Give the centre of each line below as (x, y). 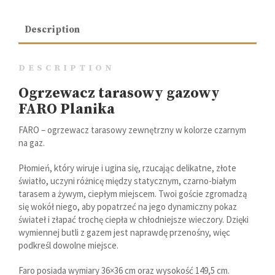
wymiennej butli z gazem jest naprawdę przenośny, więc (124, 232)
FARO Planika (67, 109)
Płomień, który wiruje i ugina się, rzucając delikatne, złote (127, 168)
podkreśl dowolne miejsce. (68, 245)
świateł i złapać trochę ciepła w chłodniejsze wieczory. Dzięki (134, 219)
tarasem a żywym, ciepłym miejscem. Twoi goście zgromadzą (133, 193)
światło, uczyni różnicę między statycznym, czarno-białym (127, 180)
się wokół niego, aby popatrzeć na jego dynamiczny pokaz (128, 206)
